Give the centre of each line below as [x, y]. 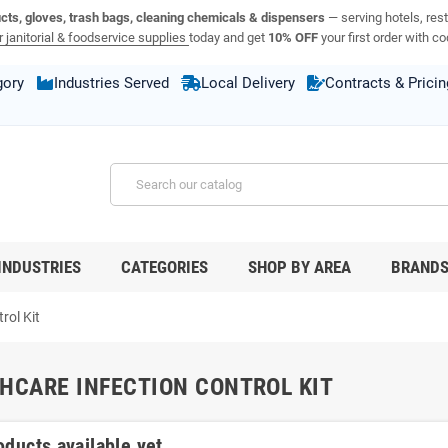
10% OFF [292, 37]
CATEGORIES [164, 267]
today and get [228, 37]
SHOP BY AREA [299, 267]
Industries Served [111, 83]
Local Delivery [248, 83]
